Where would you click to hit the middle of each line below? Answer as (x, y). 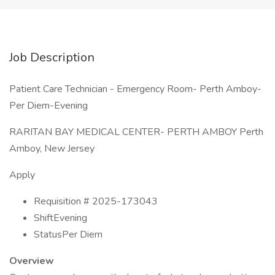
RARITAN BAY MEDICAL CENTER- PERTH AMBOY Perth (136, 132)
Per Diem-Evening (48, 106)
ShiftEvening (60, 218)
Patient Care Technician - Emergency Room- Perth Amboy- (135, 89)
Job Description (52, 57)
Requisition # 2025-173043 (96, 201)
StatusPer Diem (68, 234)
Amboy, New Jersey (52, 149)
